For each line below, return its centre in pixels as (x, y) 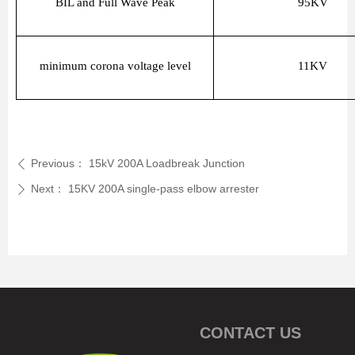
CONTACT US (250, 333)
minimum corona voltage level (115, 66)
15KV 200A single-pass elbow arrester (164, 189)
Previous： (58, 163)
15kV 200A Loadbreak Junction (167, 163)
